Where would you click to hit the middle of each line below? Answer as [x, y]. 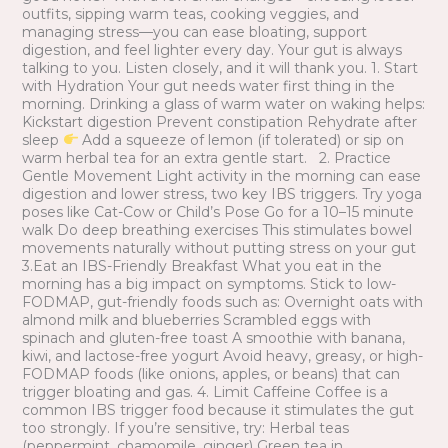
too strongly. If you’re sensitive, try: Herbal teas [185, 427]
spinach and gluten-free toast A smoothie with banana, [213, 337]
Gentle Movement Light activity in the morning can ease [221, 175]
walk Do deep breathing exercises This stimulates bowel [216, 229]
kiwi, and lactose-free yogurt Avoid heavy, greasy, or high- [222, 355]
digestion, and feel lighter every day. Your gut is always [211, 49]
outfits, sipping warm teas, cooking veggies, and [190, 13]
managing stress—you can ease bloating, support [194, 31]
